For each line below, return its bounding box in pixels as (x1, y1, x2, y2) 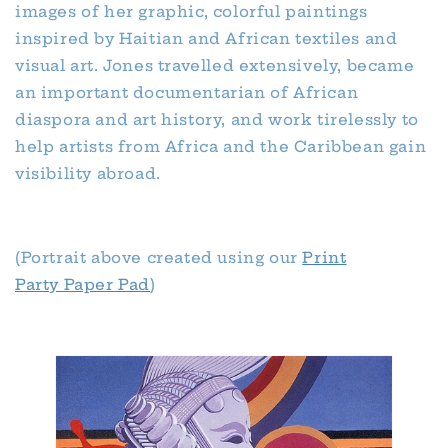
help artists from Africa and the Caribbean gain (15, 137, 427, 157)
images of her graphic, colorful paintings (15, 2, 368, 22)
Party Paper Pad (15, 275, 150, 295)
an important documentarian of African (15, 83, 359, 103)
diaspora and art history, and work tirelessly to (15, 110, 419, 130)
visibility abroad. (15, 164, 161, 184)
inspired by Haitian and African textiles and (15, 29, 398, 49)
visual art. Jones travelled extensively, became (15, 56, 415, 76)
